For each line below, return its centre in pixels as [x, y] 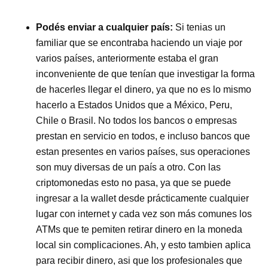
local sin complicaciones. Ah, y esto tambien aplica [144, 245]
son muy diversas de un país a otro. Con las [129, 167]
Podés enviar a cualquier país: [105, 27]
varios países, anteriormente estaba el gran [127, 58]
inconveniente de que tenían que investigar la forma [146, 74]
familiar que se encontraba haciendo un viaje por [139, 42]
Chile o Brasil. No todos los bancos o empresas [137, 120]
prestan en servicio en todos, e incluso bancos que [143, 136]
